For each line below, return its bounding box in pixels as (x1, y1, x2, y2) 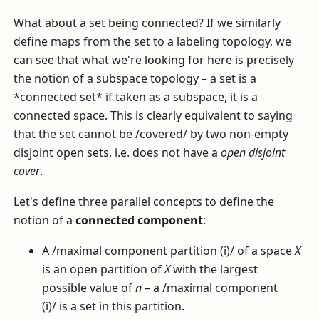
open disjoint (221, 145, 286, 161)
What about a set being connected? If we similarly (14, 15, 281, 31)
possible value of (42, 279, 136, 296)
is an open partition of (42, 261, 165, 277)
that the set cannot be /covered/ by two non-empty (14, 126, 289, 142)
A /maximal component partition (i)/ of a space (42, 242, 296, 258)
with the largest (170, 261, 258, 277)
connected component (75, 212, 204, 229)
